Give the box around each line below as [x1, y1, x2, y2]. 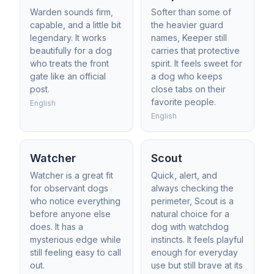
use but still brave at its [151, 260, 243, 270]
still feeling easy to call [30, 247, 121, 257]
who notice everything [30, 196, 120, 206]
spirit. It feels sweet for [151, 58, 242, 68]
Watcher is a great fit [30, 170, 113, 180]
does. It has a [30, 221, 83, 232]
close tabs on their [151, 84, 226, 94]
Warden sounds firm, [30, 7, 113, 17]
